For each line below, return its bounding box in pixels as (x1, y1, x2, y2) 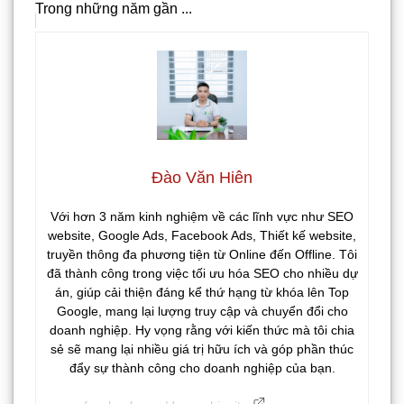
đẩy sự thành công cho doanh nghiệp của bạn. (69, 360, 335, 375)
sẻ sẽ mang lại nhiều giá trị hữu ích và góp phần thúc (50, 341, 353, 356)
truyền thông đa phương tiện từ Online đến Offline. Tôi (47, 246, 357, 262)
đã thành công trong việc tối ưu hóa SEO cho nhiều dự (46, 265, 358, 280)
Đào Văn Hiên (151, 168, 252, 187)
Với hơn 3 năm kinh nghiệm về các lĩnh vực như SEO (50, 208, 353, 224)
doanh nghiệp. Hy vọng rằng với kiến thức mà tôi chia (50, 322, 354, 337)
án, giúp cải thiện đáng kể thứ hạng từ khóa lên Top (55, 284, 349, 299)
